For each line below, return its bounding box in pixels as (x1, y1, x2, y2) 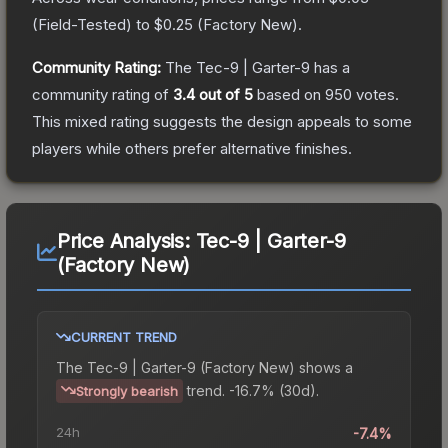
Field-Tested (38, 14, 126, 34)
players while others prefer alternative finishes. (32, 138, 352, 158)
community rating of (32, 84, 173, 104)
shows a (295, 358, 353, 376)
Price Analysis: (56, 228, 196, 253)
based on (253, 84, 325, 104)
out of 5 (195, 84, 253, 104)
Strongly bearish (76, 382, 178, 399)
